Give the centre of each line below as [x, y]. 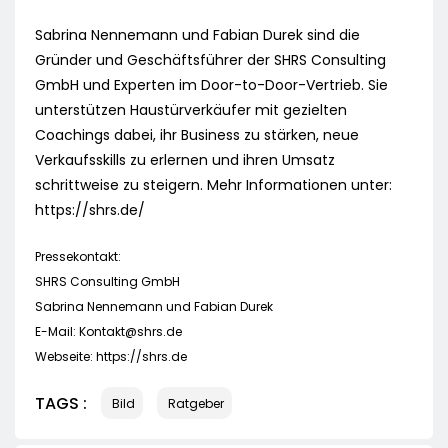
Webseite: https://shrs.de [111, 357]
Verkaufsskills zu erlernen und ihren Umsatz [185, 160]
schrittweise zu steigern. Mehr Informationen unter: [213, 185]
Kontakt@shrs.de [130, 332]
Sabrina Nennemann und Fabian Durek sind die [197, 35]
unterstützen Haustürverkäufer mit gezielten [191, 110]
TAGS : [61, 403]
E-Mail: [57, 332]
